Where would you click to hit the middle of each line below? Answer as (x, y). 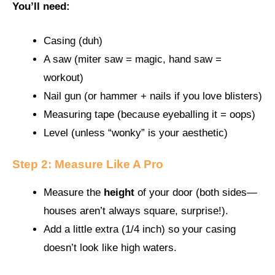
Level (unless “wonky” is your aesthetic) (136, 133)
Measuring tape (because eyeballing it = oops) (149, 114)
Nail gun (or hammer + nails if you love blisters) (153, 96)
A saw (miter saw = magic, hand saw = (133, 59)
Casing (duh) (73, 41)
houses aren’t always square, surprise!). (136, 211)
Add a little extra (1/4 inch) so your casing (140, 230)
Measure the (74, 193)
